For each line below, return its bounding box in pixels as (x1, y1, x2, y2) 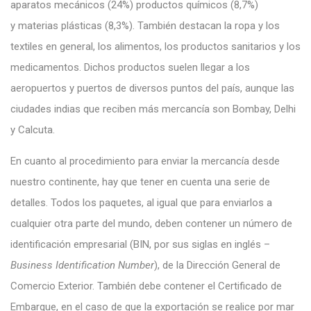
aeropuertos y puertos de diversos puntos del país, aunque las (10, 81, 294, 94)
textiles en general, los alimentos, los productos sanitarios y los (10, 40, 301, 53)
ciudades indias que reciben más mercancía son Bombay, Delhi (10, 102, 296, 115)
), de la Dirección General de (154, 258, 280, 271)
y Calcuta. (10, 123, 55, 136)
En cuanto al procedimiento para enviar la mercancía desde (10, 154, 280, 167)
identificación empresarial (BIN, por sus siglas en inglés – (10, 237, 270, 251)
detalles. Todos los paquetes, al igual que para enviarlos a (10, 196, 272, 209)
